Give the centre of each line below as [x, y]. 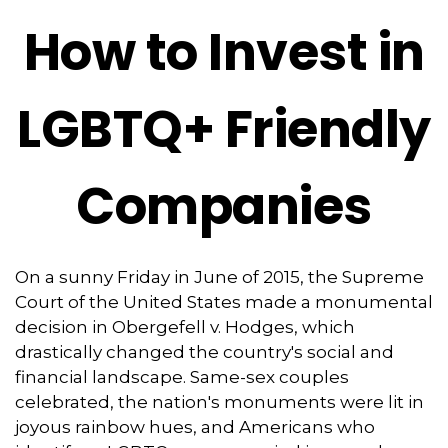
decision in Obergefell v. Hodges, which [185, 327]
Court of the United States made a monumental [224, 302]
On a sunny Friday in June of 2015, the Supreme [219, 277]
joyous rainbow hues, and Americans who [195, 427]
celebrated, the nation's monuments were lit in [219, 402]
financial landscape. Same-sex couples [182, 377]
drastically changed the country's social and [204, 352]
